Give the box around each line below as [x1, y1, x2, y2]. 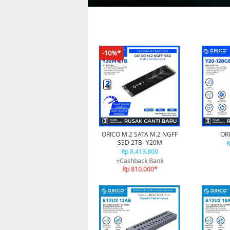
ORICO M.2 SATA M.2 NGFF [102, 130, 178, 138]
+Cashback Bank [116, 157, 163, 165]
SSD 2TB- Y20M [117, 138, 162, 146]
